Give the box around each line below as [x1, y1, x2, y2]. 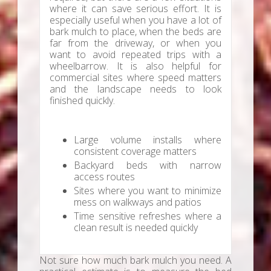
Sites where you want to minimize [74, 184, 221, 198]
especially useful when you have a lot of [50, 13, 221, 27]
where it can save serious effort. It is [50, 2, 221, 16]
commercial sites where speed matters [50, 71, 221, 85]
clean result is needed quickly [74, 221, 198, 235]
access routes [74, 170, 135, 184]
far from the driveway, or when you [50, 36, 221, 50]
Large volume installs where [74, 133, 221, 147]
